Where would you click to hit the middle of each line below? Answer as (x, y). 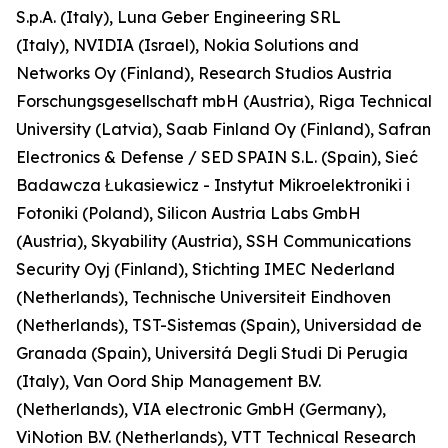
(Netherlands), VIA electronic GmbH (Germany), (201, 409)
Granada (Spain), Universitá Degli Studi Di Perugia (212, 353)
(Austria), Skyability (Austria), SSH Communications (213, 241)
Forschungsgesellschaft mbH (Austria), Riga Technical (224, 101)
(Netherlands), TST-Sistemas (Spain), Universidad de (219, 325)
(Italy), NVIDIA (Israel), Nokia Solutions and (187, 45)
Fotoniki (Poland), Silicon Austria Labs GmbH (188, 213)
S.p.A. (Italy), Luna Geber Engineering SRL (178, 17)
